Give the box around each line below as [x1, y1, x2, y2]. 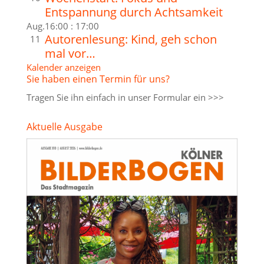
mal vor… [44, 45, 95, 61]
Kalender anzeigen [26, 61, 101, 73]
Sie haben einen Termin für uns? [26, 72, 170, 85]
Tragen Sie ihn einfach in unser [26, 91, 153, 103]
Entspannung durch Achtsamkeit [44, 4, 223, 20]
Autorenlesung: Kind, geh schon [44, 31, 217, 47]
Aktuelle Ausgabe [26, 120, 103, 133]
